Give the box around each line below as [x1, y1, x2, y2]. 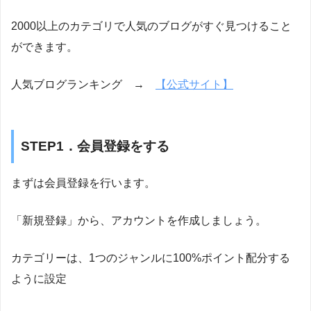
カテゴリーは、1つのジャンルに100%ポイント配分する [11, 251, 290, 264]
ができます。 [11, 41, 78, 53]
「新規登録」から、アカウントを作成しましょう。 [11, 214, 267, 226]
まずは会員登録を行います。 [11, 176, 155, 189]
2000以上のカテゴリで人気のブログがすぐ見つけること [11, 20, 292, 33]
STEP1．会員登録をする [21, 139, 169, 154]
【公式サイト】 [155, 78, 233, 91]
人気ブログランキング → [11, 78, 155, 91]
